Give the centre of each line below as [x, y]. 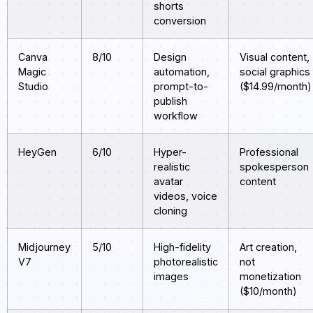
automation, [182, 72]
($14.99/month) [276, 87]
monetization [270, 277]
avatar [168, 182]
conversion [180, 21]
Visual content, [275, 57]
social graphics [275, 72]
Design [170, 57]
